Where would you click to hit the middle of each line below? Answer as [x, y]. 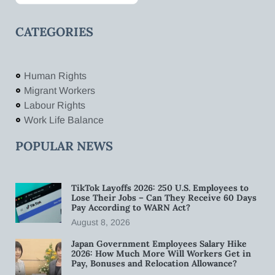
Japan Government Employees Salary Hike [159, 243]
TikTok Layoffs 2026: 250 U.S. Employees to [160, 188]
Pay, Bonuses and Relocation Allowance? [155, 263]
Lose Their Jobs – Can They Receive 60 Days [164, 197]
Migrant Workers [59, 90]
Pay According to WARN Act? [131, 207]
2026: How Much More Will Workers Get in [161, 253]
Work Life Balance [64, 120]
